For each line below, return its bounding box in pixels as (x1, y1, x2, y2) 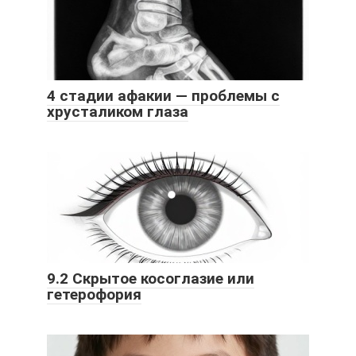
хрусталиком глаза (47, 102, 188, 121)
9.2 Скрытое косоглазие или (47, 269, 254, 288)
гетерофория (47, 284, 141, 304)
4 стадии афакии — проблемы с (47, 86, 280, 105)
